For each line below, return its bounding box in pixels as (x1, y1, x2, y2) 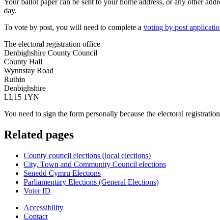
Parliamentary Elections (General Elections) (24, 178, 159, 187)
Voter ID (24, 187, 51, 195)
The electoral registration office (4, 40, 100, 49)
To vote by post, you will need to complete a (4, 23, 143, 32)
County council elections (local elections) (24, 151, 151, 160)
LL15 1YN (4, 93, 39, 102)
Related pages (4, 128, 74, 141)
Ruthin (4, 75, 25, 84)
